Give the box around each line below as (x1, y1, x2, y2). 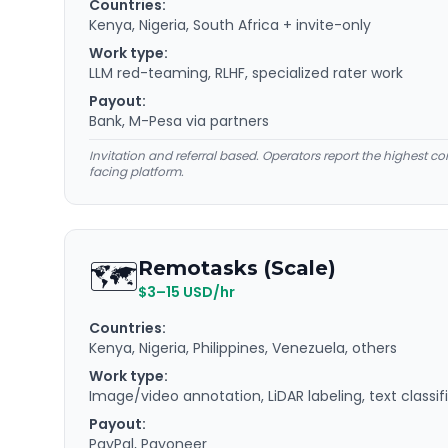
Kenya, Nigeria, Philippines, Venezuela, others (89, 338, 397, 358)
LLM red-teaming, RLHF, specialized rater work (89, 63, 403, 83)
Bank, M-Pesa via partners (89, 111, 269, 131)
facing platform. (89, 163, 184, 180)
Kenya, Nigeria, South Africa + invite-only (89, 15, 371, 35)
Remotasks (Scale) (138, 256, 336, 280)
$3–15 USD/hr (138, 282, 235, 302)
